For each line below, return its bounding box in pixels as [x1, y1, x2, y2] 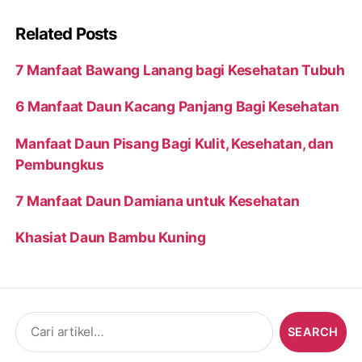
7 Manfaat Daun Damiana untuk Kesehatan [15, 192, 300, 209]
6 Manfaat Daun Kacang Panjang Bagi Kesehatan [15, 98, 339, 116]
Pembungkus [15, 155, 104, 173]
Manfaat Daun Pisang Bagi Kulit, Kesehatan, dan [15, 134, 334, 152]
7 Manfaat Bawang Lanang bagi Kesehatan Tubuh [15, 61, 345, 78]
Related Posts [15, 23, 117, 44]
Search [8, 310, 54, 328]
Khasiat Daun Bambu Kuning [15, 229, 206, 246]
